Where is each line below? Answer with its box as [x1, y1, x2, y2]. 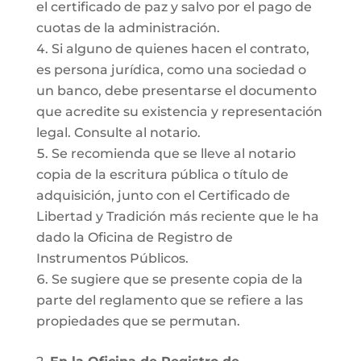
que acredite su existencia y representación [35, 104, 322, 119]
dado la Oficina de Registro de [35, 230, 233, 245]
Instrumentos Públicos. [35, 251, 189, 266]
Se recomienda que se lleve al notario [51, 146, 296, 161]
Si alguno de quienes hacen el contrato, [51, 41, 309, 56]
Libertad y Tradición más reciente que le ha [35, 209, 319, 224]
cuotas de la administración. [35, 20, 220, 35]
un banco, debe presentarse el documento [35, 83, 317, 98]
